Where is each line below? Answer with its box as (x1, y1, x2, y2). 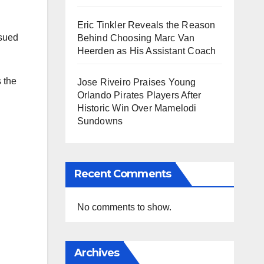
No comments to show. (77, 202, 171, 212)
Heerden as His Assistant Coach (77, 46, 216, 56)
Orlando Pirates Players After (77, 90, 202, 100)
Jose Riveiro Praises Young (77, 77, 196, 87)
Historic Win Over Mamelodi (77, 103, 197, 113)
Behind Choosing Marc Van (77, 33, 195, 43)
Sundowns (77, 116, 123, 126)
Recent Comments (74, 167, 171, 180)
